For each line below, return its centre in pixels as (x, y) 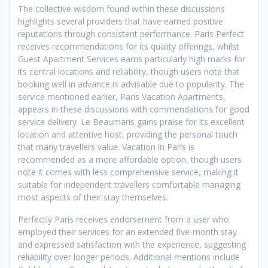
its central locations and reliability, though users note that (129, 72)
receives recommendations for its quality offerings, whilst (129, 47)
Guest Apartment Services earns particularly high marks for (132, 59)
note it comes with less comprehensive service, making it (128, 172)
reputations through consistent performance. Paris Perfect (131, 34)
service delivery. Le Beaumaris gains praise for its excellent (131, 122)
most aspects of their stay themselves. (93, 197)
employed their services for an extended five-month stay (127, 232)
